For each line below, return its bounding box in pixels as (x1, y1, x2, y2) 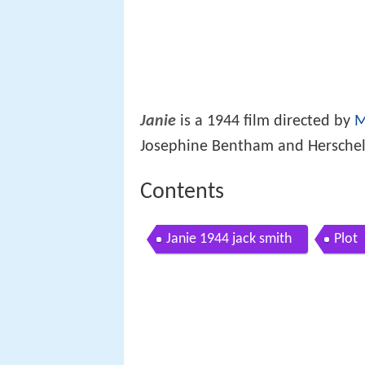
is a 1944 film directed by (176, 112, 354, 130)
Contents (140, 180, 224, 204)
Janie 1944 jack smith (166, 231, 292, 248)
